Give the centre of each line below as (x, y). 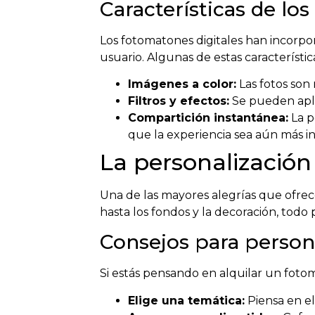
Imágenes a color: (182, 84)
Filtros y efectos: (179, 101)
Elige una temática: (186, 300)
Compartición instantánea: (208, 117)
